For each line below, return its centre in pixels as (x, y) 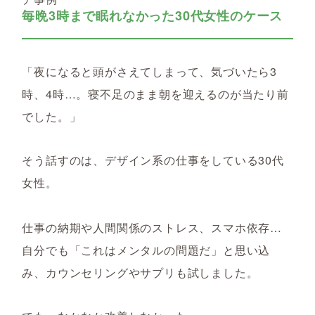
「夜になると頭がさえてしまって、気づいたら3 (149, 71)
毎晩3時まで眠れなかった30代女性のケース (153, 15)
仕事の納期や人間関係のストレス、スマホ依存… (152, 227)
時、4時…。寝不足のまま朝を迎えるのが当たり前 (155, 94)
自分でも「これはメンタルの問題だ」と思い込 (146, 250)
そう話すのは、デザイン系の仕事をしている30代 (153, 160)
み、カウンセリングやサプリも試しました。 (140, 272)
